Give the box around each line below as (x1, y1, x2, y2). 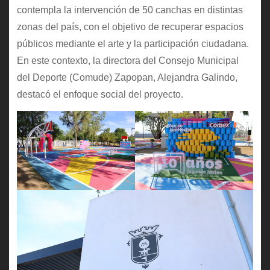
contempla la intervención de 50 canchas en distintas (16, 5, 243, 16)
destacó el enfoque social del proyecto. (16, 89, 183, 100)
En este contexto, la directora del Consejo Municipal (16, 55, 239, 66)
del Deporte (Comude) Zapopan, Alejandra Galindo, (16, 72, 237, 83)
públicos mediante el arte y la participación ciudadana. (16, 39, 249, 49)
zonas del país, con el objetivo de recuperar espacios (16, 22, 243, 33)
